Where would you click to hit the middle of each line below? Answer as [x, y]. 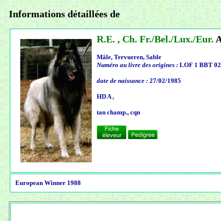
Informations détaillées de [64, 14]
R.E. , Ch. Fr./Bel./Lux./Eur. [155, 39]
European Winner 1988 [48, 183]
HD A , [105, 97]
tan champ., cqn [118, 112]
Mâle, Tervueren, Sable [129, 57]
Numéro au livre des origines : [137, 65]
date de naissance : [122, 81]
